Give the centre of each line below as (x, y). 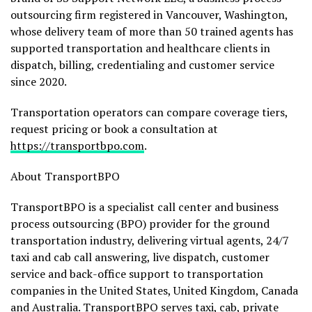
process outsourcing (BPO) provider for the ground (140, 223)
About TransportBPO (65, 176)
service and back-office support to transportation (137, 273)
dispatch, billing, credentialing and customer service (142, 64)
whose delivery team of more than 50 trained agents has (152, 31)
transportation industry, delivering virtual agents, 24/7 (150, 240)
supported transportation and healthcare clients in (140, 48)
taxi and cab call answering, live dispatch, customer (140, 257)
